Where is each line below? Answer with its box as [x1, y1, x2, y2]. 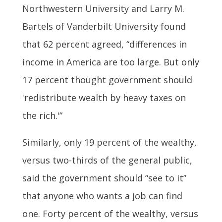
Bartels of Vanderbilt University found [22, 20, 186, 32]
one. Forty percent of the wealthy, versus [22, 207, 198, 220]
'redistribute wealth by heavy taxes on [22, 91, 186, 104]
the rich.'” [22, 109, 62, 121]
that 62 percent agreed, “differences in [22, 38, 187, 50]
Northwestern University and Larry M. [22, 2, 184, 14]
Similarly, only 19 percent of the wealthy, [22, 136, 197, 148]
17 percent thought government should [22, 73, 192, 86]
